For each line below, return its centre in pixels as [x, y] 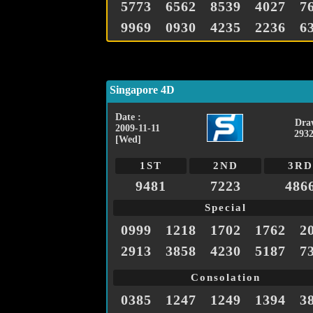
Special [226, 208]
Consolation [226, 278]
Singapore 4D [142, 90]
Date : [128, 117]
